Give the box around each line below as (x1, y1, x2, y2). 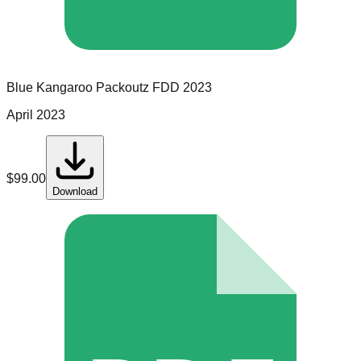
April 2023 (6, 108, 65, 122)
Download (52, 185, 98, 198)
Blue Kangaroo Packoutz (6, 81, 149, 95)
